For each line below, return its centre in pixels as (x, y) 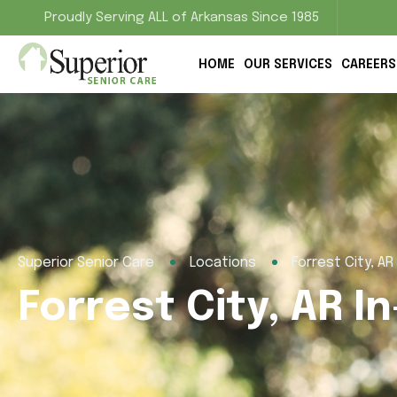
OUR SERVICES (288, 64)
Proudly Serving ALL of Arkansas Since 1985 (182, 18)
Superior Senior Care (86, 263)
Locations (223, 263)
